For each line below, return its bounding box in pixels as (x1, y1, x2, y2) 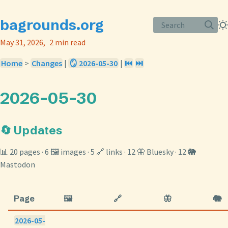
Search (161, 19, 185, 30)
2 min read (49, 37, 85, 47)
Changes (31, 58, 62, 68)
